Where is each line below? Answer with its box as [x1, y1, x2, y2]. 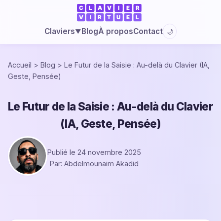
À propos [98, 26, 134, 36]
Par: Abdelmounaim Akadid [50, 159, 139, 168]
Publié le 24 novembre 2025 [47, 147, 141, 156]
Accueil [8, 61, 32, 69]
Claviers [44, 27, 75, 36]
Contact [133, 26, 163, 36]
